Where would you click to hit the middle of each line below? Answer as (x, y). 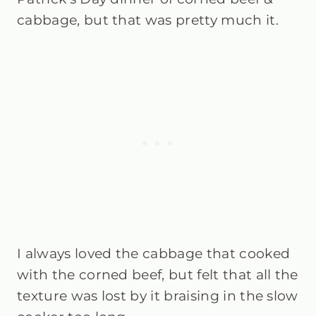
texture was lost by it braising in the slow (158, 296)
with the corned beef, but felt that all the (158, 274)
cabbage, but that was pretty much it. (150, 20)
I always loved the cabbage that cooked (154, 253)
